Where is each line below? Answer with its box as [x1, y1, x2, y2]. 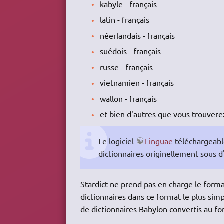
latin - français [99, 14, 149, 25]
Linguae [144, 136, 173, 146]
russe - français [99, 61, 153, 72]
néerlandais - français [99, 30, 175, 40]
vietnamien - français [99, 77, 174, 88]
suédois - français [99, 46, 161, 56]
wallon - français [99, 93, 157, 103]
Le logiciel [98, 136, 136, 146]
